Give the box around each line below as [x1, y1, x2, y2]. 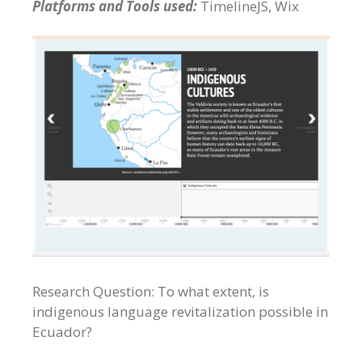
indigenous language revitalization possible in [32, 301, 328, 321]
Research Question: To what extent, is [32, 281, 269, 301]
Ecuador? [32, 322, 92, 341]
